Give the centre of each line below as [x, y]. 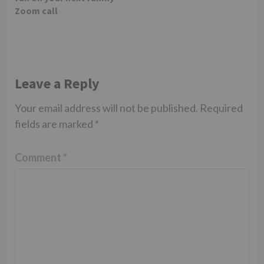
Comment [39, 157]
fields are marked [55, 124]
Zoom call [36, 11]
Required [221, 108]
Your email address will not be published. [106, 108]
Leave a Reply [57, 83]
